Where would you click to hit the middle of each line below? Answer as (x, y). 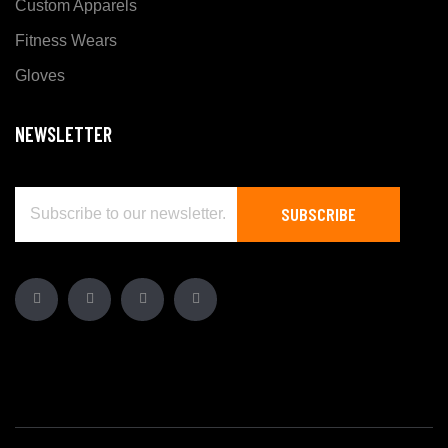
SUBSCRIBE (318, 213)
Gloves (40, 76)
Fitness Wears (66, 41)
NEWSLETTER (63, 133)
